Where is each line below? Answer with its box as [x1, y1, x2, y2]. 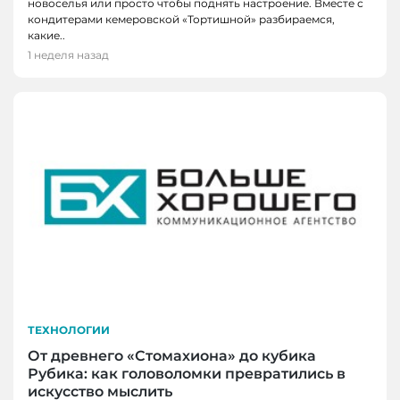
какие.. [28, 28, 65, 42]
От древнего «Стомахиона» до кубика [28, 346, 316, 364]
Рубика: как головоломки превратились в [28, 364, 346, 382]
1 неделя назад [28, 47, 109, 62]
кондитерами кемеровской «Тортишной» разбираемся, [28, 12, 335, 26]
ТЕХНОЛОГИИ [28, 322, 110, 337]
